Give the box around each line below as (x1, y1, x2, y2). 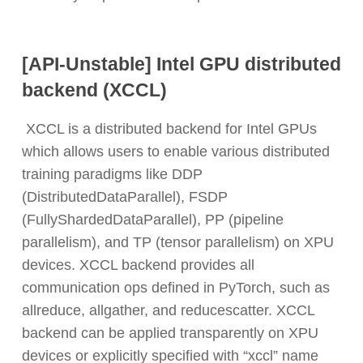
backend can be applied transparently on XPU (21, 324, 318, 341)
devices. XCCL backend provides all (21, 256, 254, 273)
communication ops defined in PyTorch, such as (21, 279, 330, 296)
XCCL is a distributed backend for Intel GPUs (21, 120, 317, 137)
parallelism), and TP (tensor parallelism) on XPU (21, 233, 334, 250)
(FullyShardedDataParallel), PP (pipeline (21, 211, 284, 228)
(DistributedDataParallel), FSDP (21, 188, 228, 205)
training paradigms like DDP (21, 165, 203, 182)
